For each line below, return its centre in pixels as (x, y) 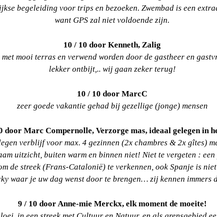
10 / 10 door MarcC (112, 93)
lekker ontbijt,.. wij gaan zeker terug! (112, 69)
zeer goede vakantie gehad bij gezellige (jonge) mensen (112, 106)
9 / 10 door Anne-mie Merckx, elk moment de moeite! (112, 203)
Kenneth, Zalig (134, 45)
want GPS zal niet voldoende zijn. (112, 20)
